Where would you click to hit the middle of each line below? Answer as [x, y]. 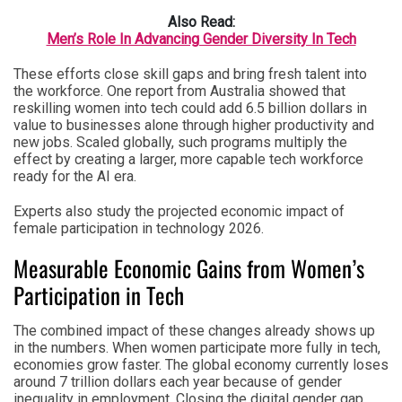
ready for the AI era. [75, 176]
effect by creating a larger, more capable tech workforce [188, 159]
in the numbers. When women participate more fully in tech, [197, 347]
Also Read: [201, 22]
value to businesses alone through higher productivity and [194, 125]
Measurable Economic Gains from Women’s [189, 267]
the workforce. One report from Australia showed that [179, 91]
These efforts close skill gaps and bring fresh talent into [190, 74]
